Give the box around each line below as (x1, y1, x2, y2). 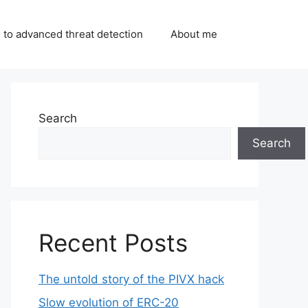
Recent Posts (38, 228, 188, 257)
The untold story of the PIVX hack (38, 272, 224, 286)
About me (170, 27, 217, 41)
